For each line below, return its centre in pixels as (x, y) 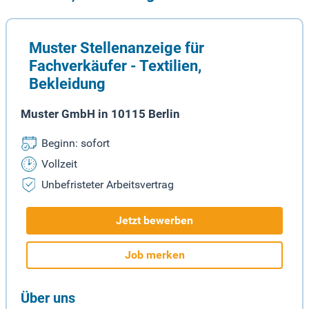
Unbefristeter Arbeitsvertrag (108, 185)
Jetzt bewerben (154, 221)
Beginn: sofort (76, 143)
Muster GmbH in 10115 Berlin (100, 114)
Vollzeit (59, 164)
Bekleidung (67, 84)
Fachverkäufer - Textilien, (115, 66)
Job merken (154, 255)
